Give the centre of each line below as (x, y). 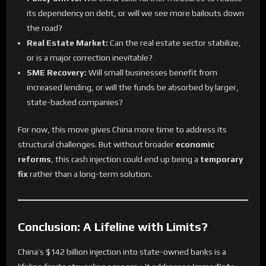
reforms (34, 159)
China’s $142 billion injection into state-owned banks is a (122, 252)
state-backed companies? (75, 102)
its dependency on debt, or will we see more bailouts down (135, 13)
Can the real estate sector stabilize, (175, 43)
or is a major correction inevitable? (90, 58)
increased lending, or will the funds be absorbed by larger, (133, 88)
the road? (45, 28)
